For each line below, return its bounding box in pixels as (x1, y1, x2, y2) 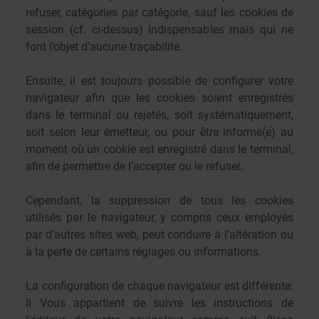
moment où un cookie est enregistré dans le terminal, (26, 142, 293, 156)
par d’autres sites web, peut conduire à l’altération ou (26, 228, 293, 241)
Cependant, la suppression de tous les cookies (26, 194, 293, 207)
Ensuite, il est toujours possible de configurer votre (26, 74, 293, 88)
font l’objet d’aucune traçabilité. (26, 40, 182, 53)
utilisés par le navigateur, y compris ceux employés (26, 211, 293, 224)
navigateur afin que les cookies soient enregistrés (26, 91, 293, 105)
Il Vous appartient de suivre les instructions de (26, 296, 293, 310)
